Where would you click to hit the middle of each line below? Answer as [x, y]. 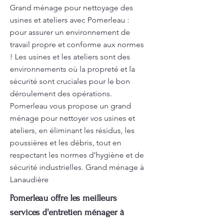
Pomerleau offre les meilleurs [63, 198]
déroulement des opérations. [61, 94]
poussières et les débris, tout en [66, 143]
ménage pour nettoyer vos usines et [72, 118]
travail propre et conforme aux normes [77, 44]
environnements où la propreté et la [72, 69]
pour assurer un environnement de [70, 32]
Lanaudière [29, 179]
